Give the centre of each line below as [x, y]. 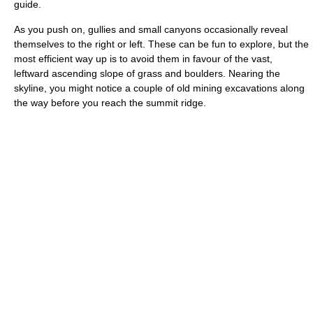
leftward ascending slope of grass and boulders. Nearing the [147, 73]
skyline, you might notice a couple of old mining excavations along [159, 88]
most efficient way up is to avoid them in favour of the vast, [143, 58]
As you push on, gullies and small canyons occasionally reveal [151, 29]
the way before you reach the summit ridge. [110, 102]
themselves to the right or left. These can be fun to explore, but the [161, 44]
